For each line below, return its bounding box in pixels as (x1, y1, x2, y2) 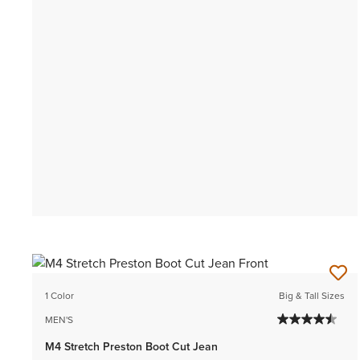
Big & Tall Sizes (279, 288, 346, 304)
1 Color (45, 288, 74, 304)
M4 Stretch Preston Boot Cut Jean (45, 338, 218, 356)
